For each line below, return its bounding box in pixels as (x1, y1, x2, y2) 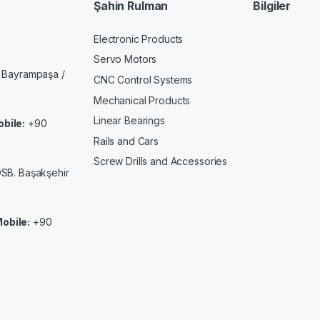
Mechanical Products (94, 94, 191, 106)
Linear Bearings (94, 114, 165, 127)
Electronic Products (94, 32, 184, 45)
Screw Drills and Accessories (94, 155, 228, 168)
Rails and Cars (94, 134, 159, 147)
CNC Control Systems (94, 74, 193, 86)
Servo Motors (94, 53, 157, 66)
